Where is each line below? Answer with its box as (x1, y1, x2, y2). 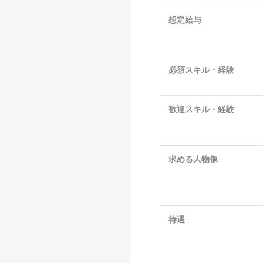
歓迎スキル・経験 (168, 104, 234, 114)
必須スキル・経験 (168, 65, 234, 75)
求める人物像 (168, 154, 218, 164)
